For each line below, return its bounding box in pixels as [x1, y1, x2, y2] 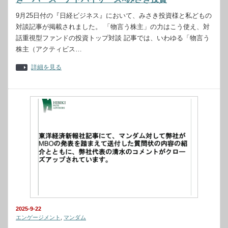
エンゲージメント [16, 214, 61, 220]
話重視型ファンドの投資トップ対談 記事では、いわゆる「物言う [16, 34, 210, 42]
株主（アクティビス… [16, 45, 82, 53]
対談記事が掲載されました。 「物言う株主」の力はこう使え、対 [16, 23, 210, 31]
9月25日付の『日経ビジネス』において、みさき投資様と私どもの [16, 12, 212, 19]
